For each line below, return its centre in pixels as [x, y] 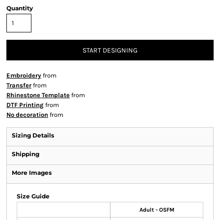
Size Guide [33, 196]
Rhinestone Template [38, 95]
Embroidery [24, 75]
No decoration [27, 115]
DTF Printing [25, 105]
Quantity [20, 8]
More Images [32, 173]
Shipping [26, 154]
